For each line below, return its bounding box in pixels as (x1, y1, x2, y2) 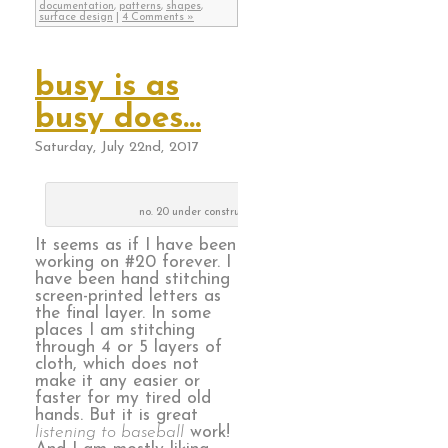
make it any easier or (35, 373, 200, 391)
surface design (39, 11, 113, 23)
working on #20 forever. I (35, 254, 231, 272)
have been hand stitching (35, 271, 230, 289)
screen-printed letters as (35, 288, 221, 306)
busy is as (35, 70, 179, 103)
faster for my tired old (35, 390, 211, 408)
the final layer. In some (35, 305, 211, 323)
